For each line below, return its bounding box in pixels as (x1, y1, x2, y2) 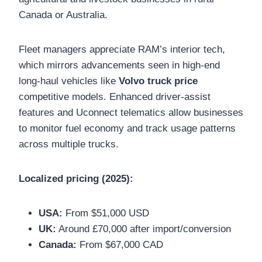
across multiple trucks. (19, 138, 119, 150)
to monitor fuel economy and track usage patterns (19, 122, 236, 134)
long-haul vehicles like (19, 75, 119, 87)
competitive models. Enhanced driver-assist (19, 91, 211, 102)
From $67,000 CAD (77, 239, 163, 250)
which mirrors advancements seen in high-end (19, 59, 220, 71)
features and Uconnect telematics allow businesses (19, 106, 243, 118)
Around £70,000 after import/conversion (56, 223, 231, 235)
